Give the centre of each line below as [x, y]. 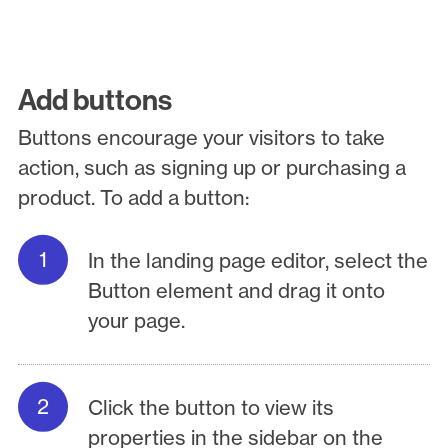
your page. [137, 321]
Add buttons [94, 100]
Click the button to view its [211, 407]
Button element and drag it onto [237, 291]
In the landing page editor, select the [258, 261]
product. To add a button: [133, 198]
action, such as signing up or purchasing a [211, 168]
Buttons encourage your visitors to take [201, 138]
